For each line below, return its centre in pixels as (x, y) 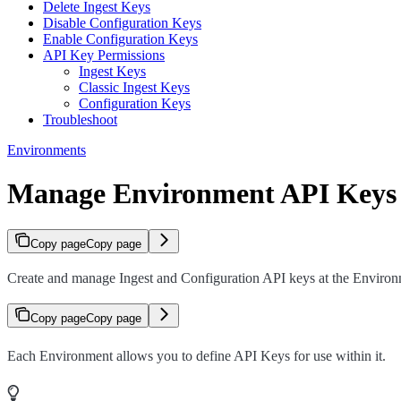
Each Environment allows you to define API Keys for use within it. (196, 356)
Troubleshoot (80, 119)
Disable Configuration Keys (122, 22)
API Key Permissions (104, 55)
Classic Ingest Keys (134, 87)
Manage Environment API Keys (202, 193)
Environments (47, 149)
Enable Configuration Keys (120, 38)
